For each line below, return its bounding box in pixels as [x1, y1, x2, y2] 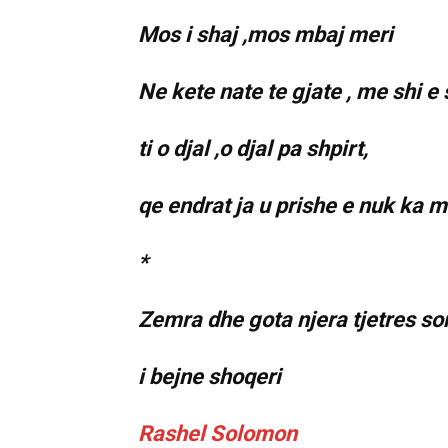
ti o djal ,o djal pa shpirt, [138, 136, 368, 162]
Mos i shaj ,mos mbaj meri [138, 22, 393, 48]
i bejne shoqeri [138, 364, 281, 390]
